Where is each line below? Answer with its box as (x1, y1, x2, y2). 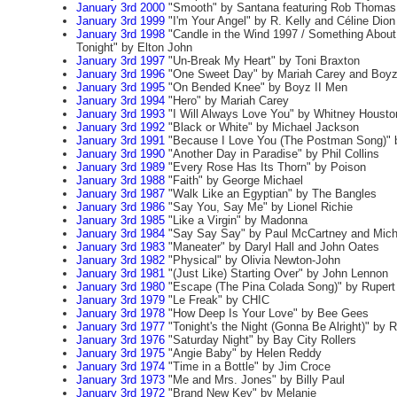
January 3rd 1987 (75, 187, 165, 200)
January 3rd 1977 (75, 320, 165, 333)
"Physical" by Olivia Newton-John (164, 253, 340, 267)
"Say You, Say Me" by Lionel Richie (164, 200, 353, 214)
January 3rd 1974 (75, 360, 165, 373)
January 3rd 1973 (75, 373, 165, 386)
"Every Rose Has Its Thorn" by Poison (164, 160, 366, 174)
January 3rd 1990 (75, 147, 165, 160)
